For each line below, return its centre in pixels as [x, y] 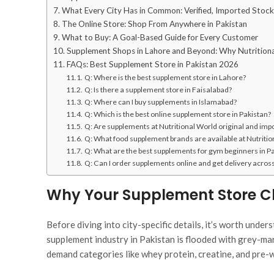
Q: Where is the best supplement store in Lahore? [165, 78]
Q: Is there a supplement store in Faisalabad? [158, 90]
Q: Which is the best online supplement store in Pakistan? [178, 114]
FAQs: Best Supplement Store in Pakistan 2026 [152, 65]
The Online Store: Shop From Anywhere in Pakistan [154, 24]
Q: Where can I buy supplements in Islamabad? [161, 102]
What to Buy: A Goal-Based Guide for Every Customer [160, 38]
